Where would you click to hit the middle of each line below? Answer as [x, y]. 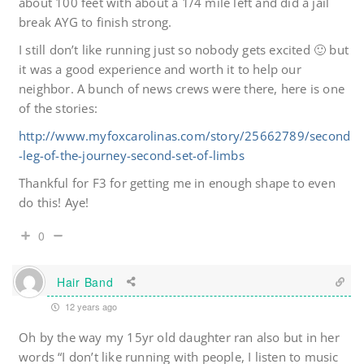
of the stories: [58, 108]
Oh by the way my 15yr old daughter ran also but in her [179, 338]
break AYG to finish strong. [95, 22]
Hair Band [85, 282]
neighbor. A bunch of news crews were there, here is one [182, 89]
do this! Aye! [54, 203]
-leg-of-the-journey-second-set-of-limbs [132, 156]
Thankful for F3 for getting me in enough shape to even [177, 183]
